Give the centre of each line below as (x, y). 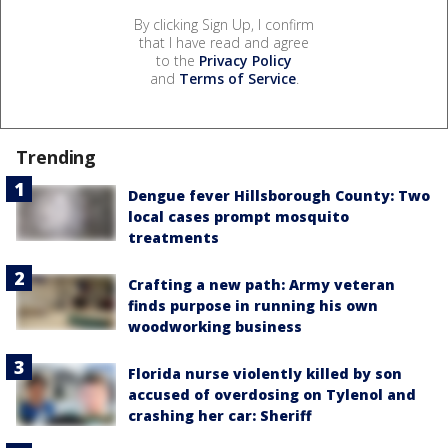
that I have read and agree (224, 42)
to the (177, 60)
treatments (173, 237)
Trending (56, 156)
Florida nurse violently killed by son (265, 373)
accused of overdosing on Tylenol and (272, 394)
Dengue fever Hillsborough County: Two (279, 195)
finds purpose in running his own (253, 305)
